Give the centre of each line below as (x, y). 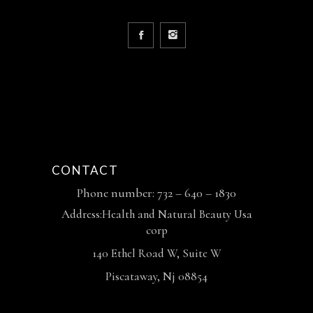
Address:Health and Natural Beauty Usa (156, 214)
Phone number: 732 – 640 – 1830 (156, 192)
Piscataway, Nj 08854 (156, 276)
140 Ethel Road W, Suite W (156, 253)
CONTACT (85, 170)
